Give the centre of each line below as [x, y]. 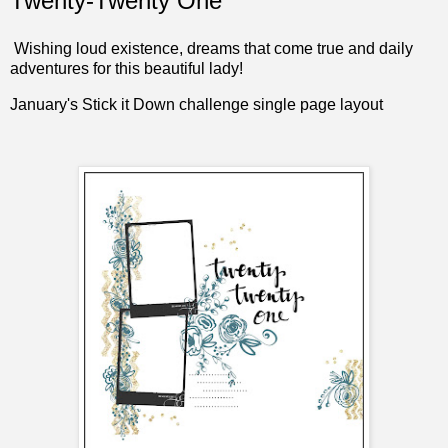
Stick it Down [128, 104]
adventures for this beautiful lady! [126, 68]
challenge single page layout [279, 104]
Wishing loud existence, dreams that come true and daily [211, 48]
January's [46, 104]
